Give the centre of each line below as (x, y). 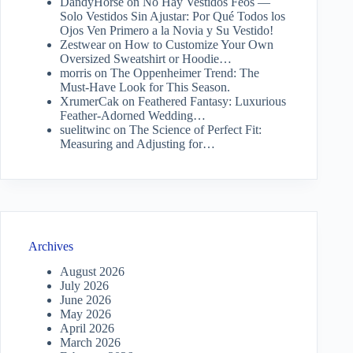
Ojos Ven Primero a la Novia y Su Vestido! (167, 30)
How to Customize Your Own (199, 44)
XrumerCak (89, 101)
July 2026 (84, 286)
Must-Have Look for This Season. (145, 87)
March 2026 (90, 343)
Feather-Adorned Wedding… (133, 115)
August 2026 (92, 272)
